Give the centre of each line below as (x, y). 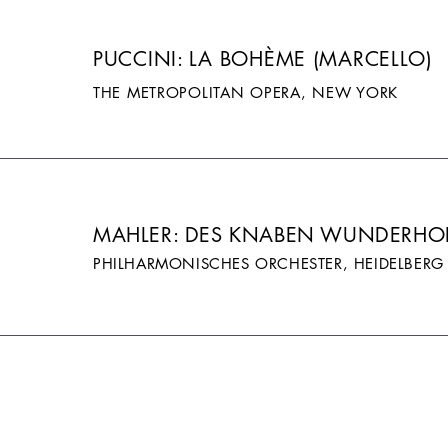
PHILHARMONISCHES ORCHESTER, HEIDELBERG (268, 263)
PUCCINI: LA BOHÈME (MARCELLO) (263, 58)
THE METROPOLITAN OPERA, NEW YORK (246, 92)
